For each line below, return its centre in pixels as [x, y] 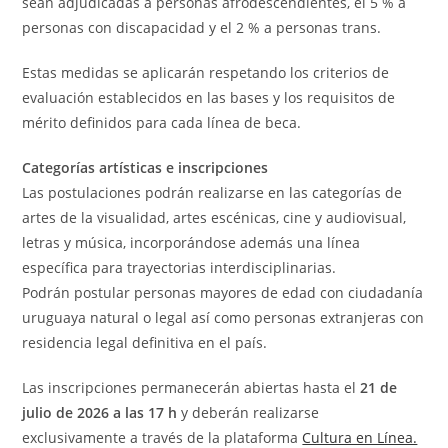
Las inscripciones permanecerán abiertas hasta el [189, 387]
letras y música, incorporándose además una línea [191, 242]
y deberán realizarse [248, 412]
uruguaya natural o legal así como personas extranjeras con [223, 317]
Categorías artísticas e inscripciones [145, 167]
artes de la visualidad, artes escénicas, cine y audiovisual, [214, 217]
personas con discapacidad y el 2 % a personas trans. [202, 27]
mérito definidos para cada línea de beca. [162, 122]
